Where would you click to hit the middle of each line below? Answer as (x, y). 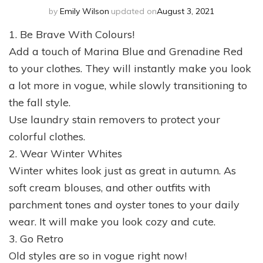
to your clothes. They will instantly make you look (130, 68)
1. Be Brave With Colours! (72, 34)
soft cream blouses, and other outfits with (109, 187)
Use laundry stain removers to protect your (114, 119)
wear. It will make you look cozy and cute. (112, 221)
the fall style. (40, 102)
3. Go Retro (36, 238)
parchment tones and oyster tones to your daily (124, 204)
